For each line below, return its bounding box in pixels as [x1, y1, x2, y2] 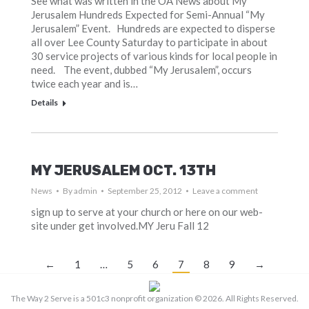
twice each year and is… [30, 77, 138, 90]
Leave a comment [192, 186, 258, 196]
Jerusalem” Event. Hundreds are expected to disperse [30, 22, 275, 34]
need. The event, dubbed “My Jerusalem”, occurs [30, 63, 252, 76]
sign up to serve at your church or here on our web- [30, 206, 263, 218]
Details [30, 97, 58, 108]
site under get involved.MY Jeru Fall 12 [30, 219, 209, 232]
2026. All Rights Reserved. [202, 293, 299, 303]
